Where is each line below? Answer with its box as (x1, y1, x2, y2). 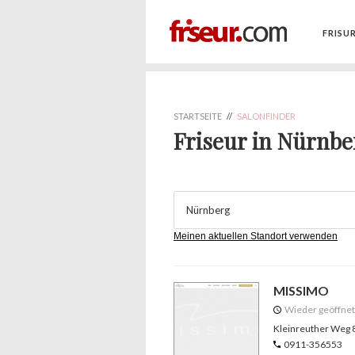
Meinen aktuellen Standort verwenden (174, 231, 338, 242)
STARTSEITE (174, 111, 222, 121)
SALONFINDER (237, 111, 296, 121)
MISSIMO (273, 283, 329, 298)
